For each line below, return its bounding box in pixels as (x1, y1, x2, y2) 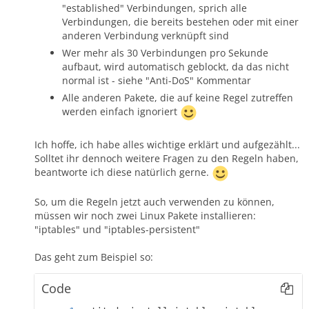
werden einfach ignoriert (62, 105, 180, 118)
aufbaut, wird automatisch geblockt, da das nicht (62, 59, 289, 73)
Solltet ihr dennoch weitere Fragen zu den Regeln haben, (34, 151, 299, 165)
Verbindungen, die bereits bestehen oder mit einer (62, 14, 299, 28)
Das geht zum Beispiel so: (34, 250, 153, 263)
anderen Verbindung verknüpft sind (62, 28, 229, 42)
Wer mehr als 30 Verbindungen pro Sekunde (62, 46, 268, 59)
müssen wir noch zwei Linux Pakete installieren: (34, 208, 256, 222)
